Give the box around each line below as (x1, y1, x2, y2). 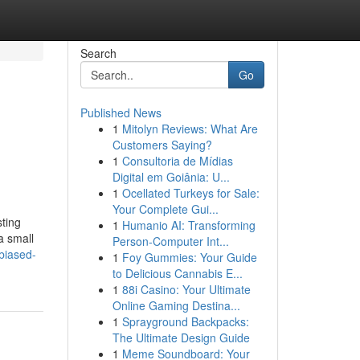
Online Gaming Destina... (112, 297, 240, 313)
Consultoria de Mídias (121, 153, 233, 169)
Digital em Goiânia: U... (112, 169, 230, 185)
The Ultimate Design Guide (112, 329, 250, 346)
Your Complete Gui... (112, 201, 219, 217)
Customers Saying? (112, 137, 212, 153)
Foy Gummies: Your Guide (121, 249, 257, 265)
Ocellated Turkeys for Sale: (121, 185, 260, 201)
